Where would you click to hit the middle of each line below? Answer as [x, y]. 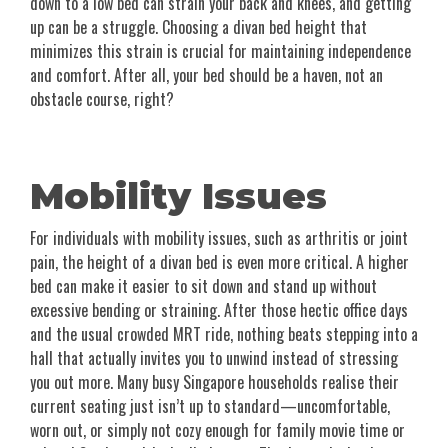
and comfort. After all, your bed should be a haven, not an [206, 75]
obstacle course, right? [102, 99]
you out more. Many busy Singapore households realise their [214, 382]
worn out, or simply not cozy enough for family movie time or [217, 430]
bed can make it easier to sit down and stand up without [203, 286]
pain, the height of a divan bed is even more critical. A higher [219, 262]
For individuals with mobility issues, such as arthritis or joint [219, 238]
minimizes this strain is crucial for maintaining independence [220, 51]
